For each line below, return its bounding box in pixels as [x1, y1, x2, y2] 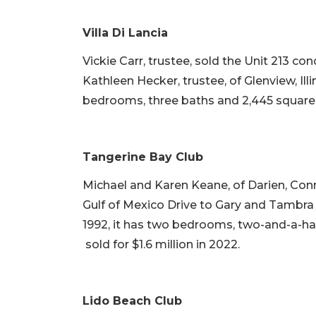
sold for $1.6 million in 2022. [83, 238, 240, 252]
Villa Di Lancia [83, 26, 168, 40]
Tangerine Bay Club [83, 150, 203, 164]
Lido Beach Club [83, 294, 182, 308]
